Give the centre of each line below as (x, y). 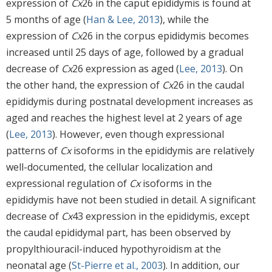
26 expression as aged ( (126, 68)
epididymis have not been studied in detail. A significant (131, 199)
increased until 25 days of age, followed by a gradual (125, 52)
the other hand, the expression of (84, 85)
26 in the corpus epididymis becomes (165, 36)
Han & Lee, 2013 (123, 19)
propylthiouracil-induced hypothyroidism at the (114, 249)
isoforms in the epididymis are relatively (163, 150)
